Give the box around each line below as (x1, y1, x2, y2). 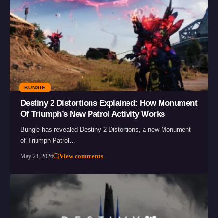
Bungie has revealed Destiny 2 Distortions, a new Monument (20, 126, 191, 133)
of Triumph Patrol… (20, 136, 75, 144)
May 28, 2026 (20, 152, 53, 160)
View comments (59, 152, 103, 160)
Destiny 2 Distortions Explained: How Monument (20, 98, 198, 108)
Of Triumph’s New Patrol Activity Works (20, 109, 165, 119)
